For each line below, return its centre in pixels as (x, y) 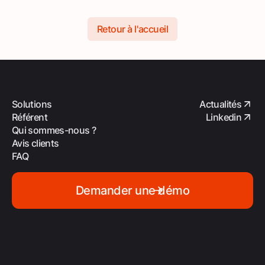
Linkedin (224, 117)
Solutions (32, 104)
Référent (30, 117)
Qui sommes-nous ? (54, 130)
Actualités (220, 104)
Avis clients (35, 143)
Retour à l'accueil (132, 29)
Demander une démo (132, 190)
